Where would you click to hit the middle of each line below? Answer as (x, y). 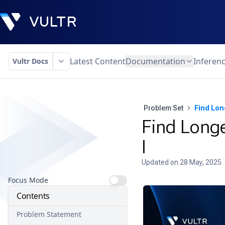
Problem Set (163, 108)
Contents (33, 196)
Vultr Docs (30, 61)
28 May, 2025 (200, 162)
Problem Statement (49, 214)
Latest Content (98, 61)
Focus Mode (28, 180)
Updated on (160, 162)
